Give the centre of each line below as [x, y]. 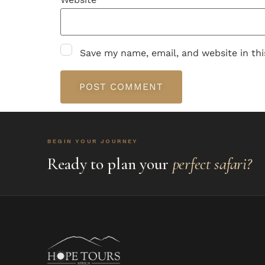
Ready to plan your [110, 164]
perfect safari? [212, 164]
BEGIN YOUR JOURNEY [93, 141]
